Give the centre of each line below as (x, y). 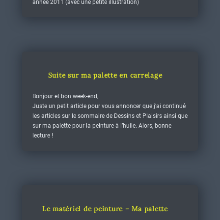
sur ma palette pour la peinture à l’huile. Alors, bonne (102, 126)
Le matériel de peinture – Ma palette (105, 209)
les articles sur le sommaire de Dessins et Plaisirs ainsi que (110, 116)
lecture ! (42, 136)
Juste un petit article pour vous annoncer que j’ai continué (109, 106)
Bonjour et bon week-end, (65, 96)
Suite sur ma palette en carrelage (105, 75)
